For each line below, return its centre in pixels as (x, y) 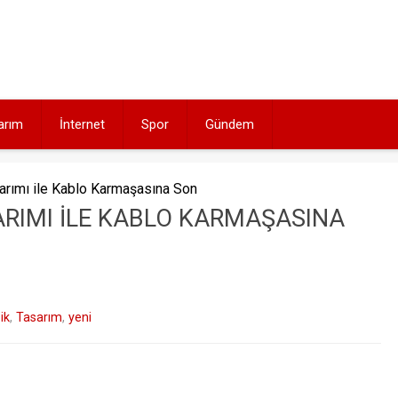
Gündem (230, 124)
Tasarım (39, 318)
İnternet (82, 124)
